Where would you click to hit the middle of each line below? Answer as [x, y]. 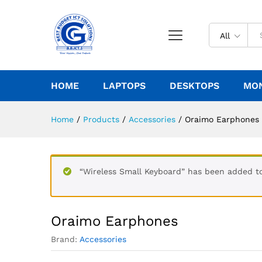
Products [101, 119]
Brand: [65, 239]
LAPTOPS [124, 86]
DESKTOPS [194, 86]
